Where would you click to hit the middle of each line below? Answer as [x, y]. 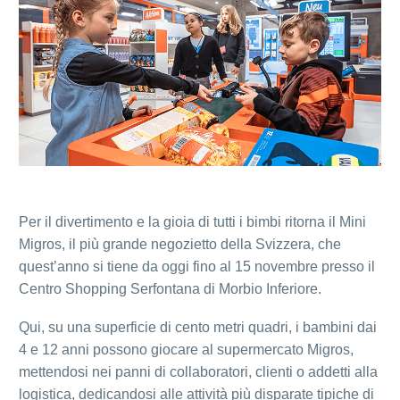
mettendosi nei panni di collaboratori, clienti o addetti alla [198, 371]
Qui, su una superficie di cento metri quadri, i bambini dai [198, 327]
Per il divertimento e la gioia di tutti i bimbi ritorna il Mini [192, 222]
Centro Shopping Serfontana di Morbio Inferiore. [170, 289]
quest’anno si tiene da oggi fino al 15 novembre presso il [197, 267]
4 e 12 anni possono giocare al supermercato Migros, [186, 349]
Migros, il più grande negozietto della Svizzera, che [180, 245]
